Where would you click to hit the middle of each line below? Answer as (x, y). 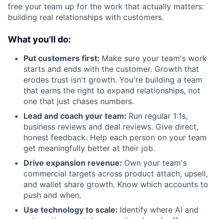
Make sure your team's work (154, 58)
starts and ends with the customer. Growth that (111, 69)
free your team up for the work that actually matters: (106, 6)
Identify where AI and (159, 210)
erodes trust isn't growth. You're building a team (113, 80)
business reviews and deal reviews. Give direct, (111, 127)
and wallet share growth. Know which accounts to (116, 184)
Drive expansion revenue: (74, 163)
